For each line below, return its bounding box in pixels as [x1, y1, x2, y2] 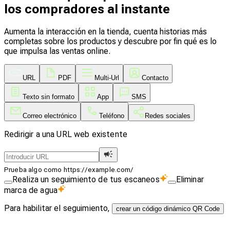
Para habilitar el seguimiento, [4, 203, 110, 213]
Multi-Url [94, 73, 119, 82]
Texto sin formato [23, 92, 74, 101]
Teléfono [99, 111, 124, 120]
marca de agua [4, 185, 57, 195]
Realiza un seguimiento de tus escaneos [12, 175, 160, 184]
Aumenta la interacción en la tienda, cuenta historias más [4, 26, 207, 36]
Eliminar [176, 175, 204, 184]
